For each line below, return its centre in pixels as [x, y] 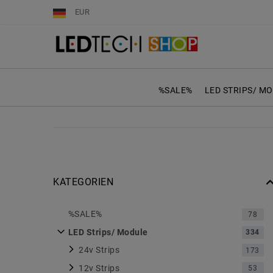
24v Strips [99, 250]
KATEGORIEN [83, 182]
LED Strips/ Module [108, 232]
